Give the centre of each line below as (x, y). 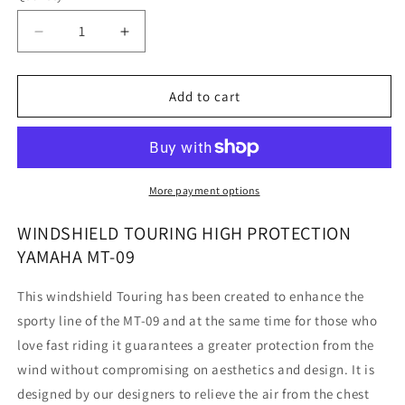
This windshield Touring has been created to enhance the (191, 296)
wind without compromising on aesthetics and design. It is (196, 369)
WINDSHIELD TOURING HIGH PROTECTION (184, 233)
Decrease (72, 39)
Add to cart (204, 96)
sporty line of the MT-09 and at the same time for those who (198, 320)
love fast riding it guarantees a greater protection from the (196, 344)
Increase (154, 39)
